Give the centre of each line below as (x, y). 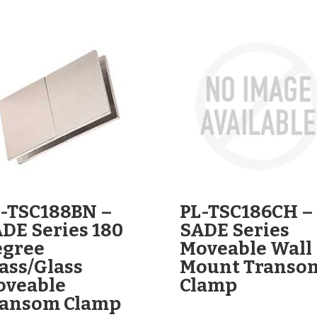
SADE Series (234, 231)
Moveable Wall (246, 249)
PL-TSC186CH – (246, 212)
